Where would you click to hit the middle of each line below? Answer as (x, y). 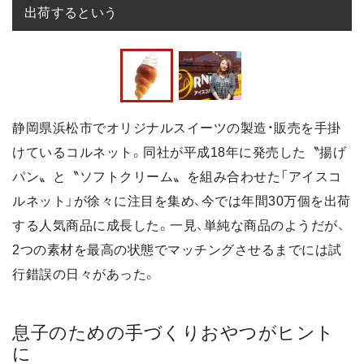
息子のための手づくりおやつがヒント (173, 332)
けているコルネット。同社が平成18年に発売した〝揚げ (179, 152)
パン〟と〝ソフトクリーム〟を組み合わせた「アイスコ (177, 176)
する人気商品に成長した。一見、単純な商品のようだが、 (178, 225)
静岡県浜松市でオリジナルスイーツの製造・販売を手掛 (177, 128)
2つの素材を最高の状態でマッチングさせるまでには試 (177, 249)
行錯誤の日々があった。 (84, 274)
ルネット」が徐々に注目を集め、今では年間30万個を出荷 (182, 201)
